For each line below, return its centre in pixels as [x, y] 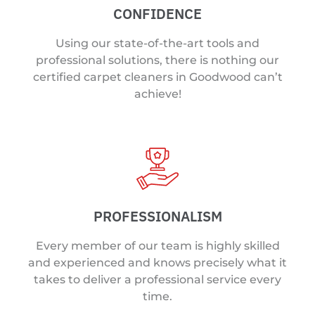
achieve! [157, 94]
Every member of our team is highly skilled [157, 246]
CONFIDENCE [157, 13]
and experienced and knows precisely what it [157, 263]
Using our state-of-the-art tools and [157, 43]
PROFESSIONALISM [157, 217]
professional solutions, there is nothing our [157, 60]
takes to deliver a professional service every [157, 280]
